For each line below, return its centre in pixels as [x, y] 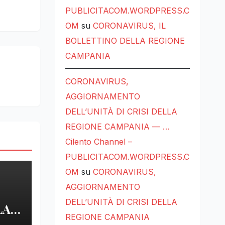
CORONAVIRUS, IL [129, 26]
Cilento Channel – [98, 142]
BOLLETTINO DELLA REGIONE [125, 41]
